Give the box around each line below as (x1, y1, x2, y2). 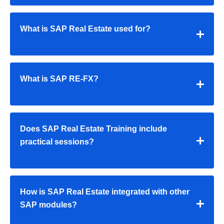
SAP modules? (20, 200, 77, 209)
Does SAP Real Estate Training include (20, 124, 167, 133)
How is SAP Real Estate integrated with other (20, 187, 189, 196)
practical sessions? (20, 137, 94, 146)
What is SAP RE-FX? (20, 74, 98, 83)
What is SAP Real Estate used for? (20, 24, 150, 33)
